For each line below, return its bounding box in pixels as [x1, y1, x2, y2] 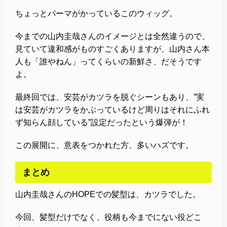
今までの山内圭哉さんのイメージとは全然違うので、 [15, 31, 210, 41]
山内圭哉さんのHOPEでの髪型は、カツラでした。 [15, 190, 201, 199]
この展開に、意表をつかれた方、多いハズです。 [15, 140, 194, 149]
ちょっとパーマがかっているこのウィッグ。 [15, 9, 177, 18]
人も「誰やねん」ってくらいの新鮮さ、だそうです [15, 57, 202, 66]
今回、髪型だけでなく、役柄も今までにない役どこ [15, 212, 202, 221]
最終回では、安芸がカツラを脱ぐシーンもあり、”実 [15, 92, 204, 101]
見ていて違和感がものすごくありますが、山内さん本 [15, 44, 210, 53]
